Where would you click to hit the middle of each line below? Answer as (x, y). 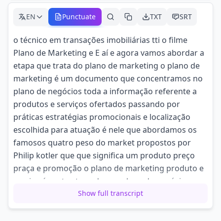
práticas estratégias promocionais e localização (102, 117)
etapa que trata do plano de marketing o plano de (107, 66)
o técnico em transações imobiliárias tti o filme (100, 40)
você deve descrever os (57, 194)
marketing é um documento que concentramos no (108, 78)
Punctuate (79, 17)
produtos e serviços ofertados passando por (97, 104)
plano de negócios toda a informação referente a (105, 91)
